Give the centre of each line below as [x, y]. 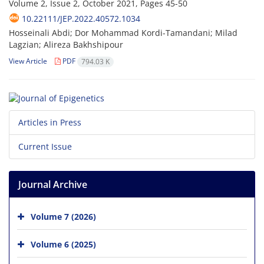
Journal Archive [53, 184]
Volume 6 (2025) [63, 244]
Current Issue [45, 146]
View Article [28, 61]
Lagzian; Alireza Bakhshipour [66, 45]
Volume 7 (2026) [63, 216]
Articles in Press [50, 122]
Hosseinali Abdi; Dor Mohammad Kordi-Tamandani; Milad [123, 33]
